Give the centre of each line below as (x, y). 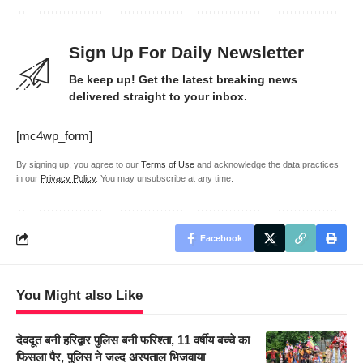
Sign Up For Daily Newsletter (186, 53)
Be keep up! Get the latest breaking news (183, 80)
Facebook (221, 239)
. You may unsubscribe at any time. (164, 179)
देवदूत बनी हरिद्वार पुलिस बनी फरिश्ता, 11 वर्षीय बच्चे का (133, 340)
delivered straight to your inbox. (158, 97)
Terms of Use (168, 165)
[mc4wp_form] (54, 136)
